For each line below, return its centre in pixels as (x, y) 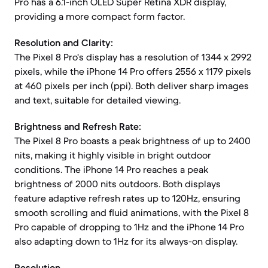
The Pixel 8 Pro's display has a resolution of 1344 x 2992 (133, 57)
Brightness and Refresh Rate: (78, 126)
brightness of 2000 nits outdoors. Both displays (118, 184)
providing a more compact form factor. (100, 16)
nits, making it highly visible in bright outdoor (113, 155)
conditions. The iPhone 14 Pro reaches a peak (111, 169)
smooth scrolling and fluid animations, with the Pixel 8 (132, 212)
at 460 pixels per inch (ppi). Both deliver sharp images (132, 86)
